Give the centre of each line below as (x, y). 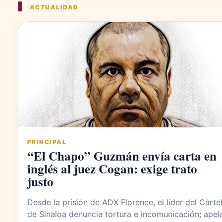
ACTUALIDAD (54, 7)
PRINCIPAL (47, 142)
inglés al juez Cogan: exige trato (112, 169)
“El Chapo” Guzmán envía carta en (122, 156)
